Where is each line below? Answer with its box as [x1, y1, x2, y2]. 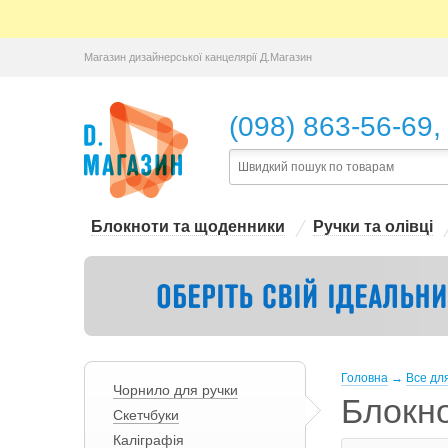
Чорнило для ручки [112, 382, 238, 398]
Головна [340, 371, 388, 385]
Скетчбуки [112, 407, 179, 423]
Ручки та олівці [312, 218, 433, 235]
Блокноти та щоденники [90, 218, 285, 235]
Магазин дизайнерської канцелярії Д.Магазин [83, 51, 312, 63]
